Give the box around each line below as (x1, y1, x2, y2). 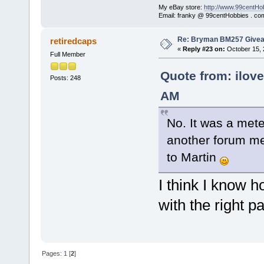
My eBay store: (158, 3, 204, 11)
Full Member (49, 50, 85, 58)
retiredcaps (50, 35, 97, 46)
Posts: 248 (49, 74, 81, 81)
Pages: (42, 249, 64, 257)
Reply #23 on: (182, 45, 225, 52)
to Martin (166, 150, 220, 164)
